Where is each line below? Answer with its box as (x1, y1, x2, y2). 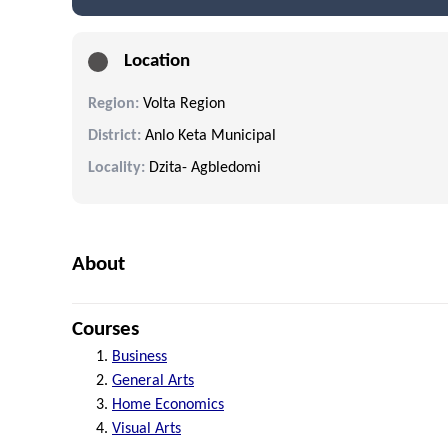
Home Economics (112, 396, 224, 413)
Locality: (88, 159, 145, 176)
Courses (72, 318, 139, 340)
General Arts (112, 372, 194, 389)
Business (112, 348, 167, 365)
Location (124, 51, 190, 71)
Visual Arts (112, 420, 181, 437)
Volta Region (139, 95, 225, 112)
